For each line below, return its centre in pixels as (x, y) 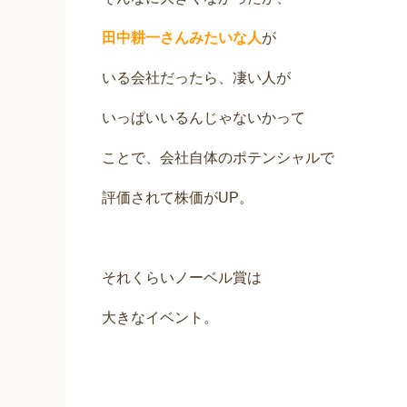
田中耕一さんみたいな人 (182, 38)
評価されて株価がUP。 (178, 198)
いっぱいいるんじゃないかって (203, 118)
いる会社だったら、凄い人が (196, 78)
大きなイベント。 (160, 318)
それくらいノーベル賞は (182, 278)
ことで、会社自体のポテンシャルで (218, 158)
